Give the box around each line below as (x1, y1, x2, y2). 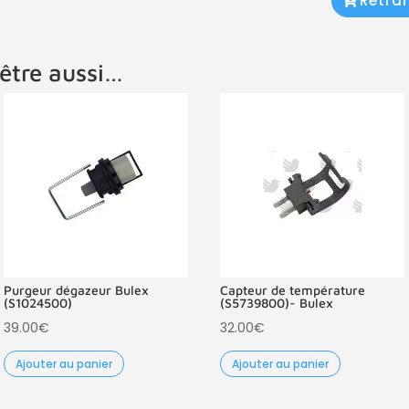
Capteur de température (219, 281, 365, 298)
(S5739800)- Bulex (219, 294, 333, 310)
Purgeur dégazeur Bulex (3, 281, 149, 298)
